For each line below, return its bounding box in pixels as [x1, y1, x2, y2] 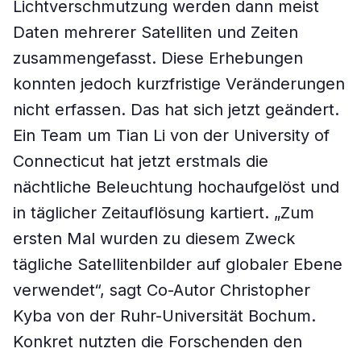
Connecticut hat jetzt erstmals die [13, 151, 268, 171]
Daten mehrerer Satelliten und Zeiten [13, 23, 298, 42]
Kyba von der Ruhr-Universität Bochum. [13, 306, 316, 326]
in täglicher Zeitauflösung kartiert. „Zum [13, 203, 314, 222]
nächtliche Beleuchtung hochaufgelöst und [13, 177, 339, 197]
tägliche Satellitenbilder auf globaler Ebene [13, 255, 342, 274]
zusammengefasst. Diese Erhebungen [13, 48, 303, 68]
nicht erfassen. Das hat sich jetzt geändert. [13, 100, 339, 119]
